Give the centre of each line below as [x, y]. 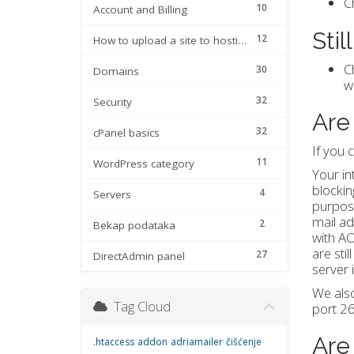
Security [113, 102]
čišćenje [244, 342]
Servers [112, 195]
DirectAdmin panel [139, 256]
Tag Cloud [139, 307]
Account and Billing [140, 10]
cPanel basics [126, 133]
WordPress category [144, 164]
